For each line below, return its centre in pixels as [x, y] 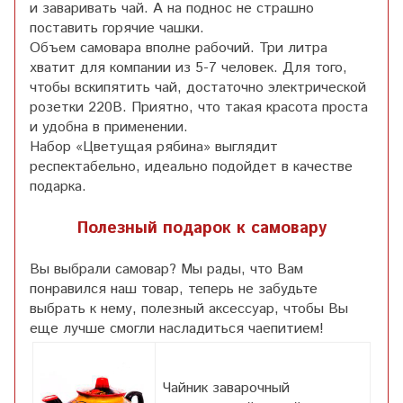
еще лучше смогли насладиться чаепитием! [177, 328]
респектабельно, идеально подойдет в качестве [191, 166]
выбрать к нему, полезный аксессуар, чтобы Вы [189, 309]
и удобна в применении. [109, 127]
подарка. [58, 186]
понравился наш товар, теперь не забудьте [174, 289]
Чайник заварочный [226, 388]
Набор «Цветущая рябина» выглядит [154, 147]
